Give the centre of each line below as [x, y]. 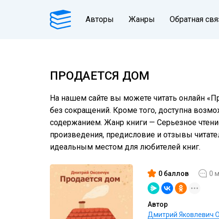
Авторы [100, 19]
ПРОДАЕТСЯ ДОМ [100, 76]
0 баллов [174, 173]
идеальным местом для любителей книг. [125, 147]
